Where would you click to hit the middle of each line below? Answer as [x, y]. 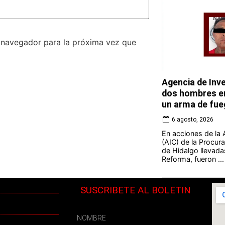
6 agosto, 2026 [192, 120]
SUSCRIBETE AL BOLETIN [135, 190]
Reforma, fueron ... [193, 159]
